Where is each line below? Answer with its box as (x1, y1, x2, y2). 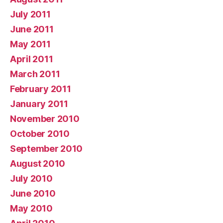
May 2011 (10, 38, 51, 49)
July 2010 (10, 173, 53, 184)
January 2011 (10, 98, 68, 109)
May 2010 (10, 203, 53, 214)
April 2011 (10, 53, 53, 64)
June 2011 (10, 23, 54, 34)
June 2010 (10, 188, 56, 199)
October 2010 (10, 128, 70, 139)
